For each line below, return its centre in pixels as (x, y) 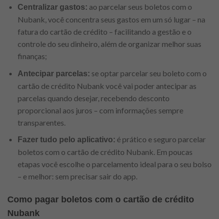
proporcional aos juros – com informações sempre (100, 110)
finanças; (32, 56)
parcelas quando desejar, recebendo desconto (93, 98)
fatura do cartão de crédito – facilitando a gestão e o (104, 32)
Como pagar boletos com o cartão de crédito (101, 200)
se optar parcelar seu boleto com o (148, 73)
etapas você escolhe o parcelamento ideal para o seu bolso (114, 164)
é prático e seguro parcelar (160, 139)
